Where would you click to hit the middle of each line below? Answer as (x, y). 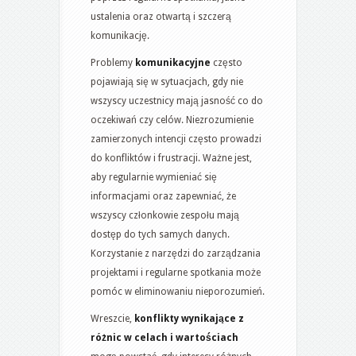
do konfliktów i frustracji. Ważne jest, (171, 158)
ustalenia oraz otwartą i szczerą (161, 16)
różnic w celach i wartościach (164, 337)
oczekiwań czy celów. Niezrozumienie (172, 120)
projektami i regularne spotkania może (176, 272)
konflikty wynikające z (189, 318)
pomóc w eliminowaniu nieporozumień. (178, 291)
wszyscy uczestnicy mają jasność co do (177, 101)
